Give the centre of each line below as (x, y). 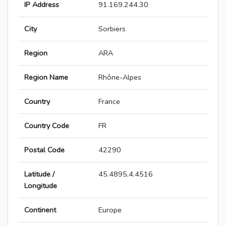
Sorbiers (112, 29)
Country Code (47, 126)
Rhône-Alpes (120, 77)
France (109, 102)
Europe (110, 210)
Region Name (46, 77)
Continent (40, 210)
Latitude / (39, 174)
